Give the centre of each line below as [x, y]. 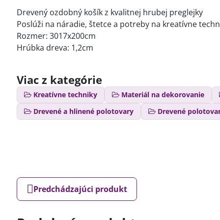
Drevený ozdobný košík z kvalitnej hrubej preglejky [110, 12]
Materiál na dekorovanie [163, 94]
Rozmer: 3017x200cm [56, 36]
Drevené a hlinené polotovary [83, 111]
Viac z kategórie [59, 79]
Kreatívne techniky [65, 94]
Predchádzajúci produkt [80, 189]
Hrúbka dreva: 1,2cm [55, 47]
